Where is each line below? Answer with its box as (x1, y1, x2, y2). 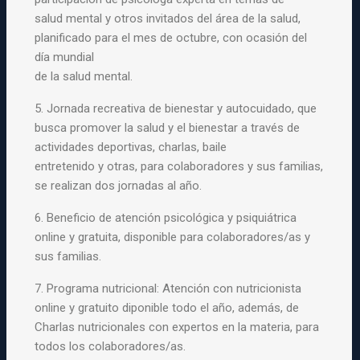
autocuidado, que (223, 101, 317, 116)
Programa (47, 281, 100, 296)
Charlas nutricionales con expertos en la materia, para (35, 320, 320, 334)
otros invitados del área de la (111, 11, 271, 26)
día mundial (35, 50, 95, 64)
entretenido (35, 159, 99, 174)
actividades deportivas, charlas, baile (35, 140, 227, 154)
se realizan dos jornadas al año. (35, 178, 202, 193)
